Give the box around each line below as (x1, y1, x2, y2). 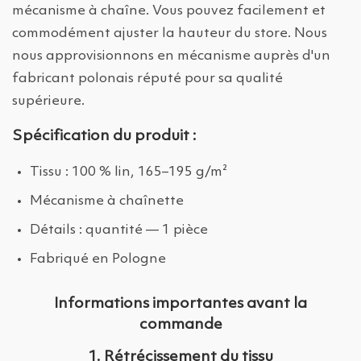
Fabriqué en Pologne (30, 252, 166, 267)
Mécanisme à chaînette (30, 194, 184, 209)
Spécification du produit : (12, 128, 197, 145)
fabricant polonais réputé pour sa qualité (12, 72, 283, 86)
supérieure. (12, 94, 85, 109)
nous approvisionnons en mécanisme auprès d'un (12, 49, 330, 64)
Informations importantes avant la (54, 296, 307, 313)
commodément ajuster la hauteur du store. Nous (12, 27, 327, 41)
